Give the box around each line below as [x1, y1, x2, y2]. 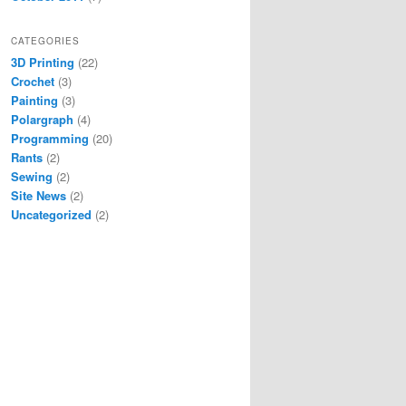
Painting [11, 91, 58, 109]
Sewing [11, 167, 53, 185]
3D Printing [11, 53, 74, 71]
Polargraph [11, 110, 73, 128]
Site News [11, 186, 66, 204]
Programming [11, 129, 89, 147]
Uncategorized [11, 205, 92, 223]
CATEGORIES [11, 34, 80, 47]
